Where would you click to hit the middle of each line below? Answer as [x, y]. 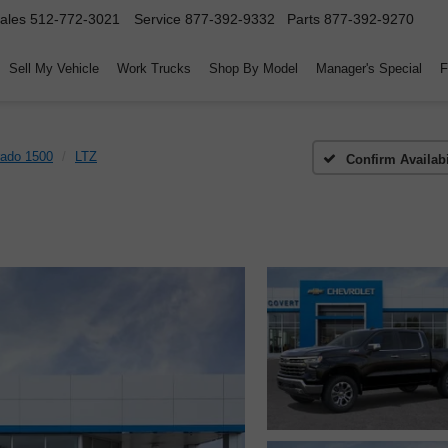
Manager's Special [369, 69]
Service [157, 19]
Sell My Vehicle [54, 69]
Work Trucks [154, 69]
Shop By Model [253, 69]
